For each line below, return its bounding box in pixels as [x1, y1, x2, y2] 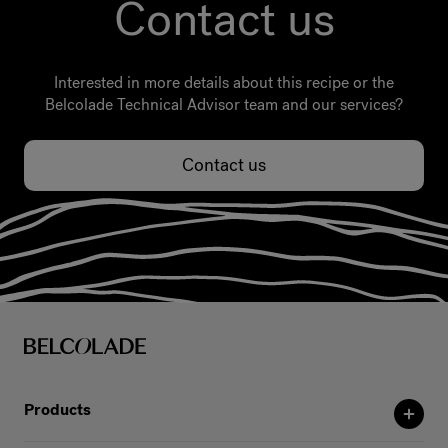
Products [24, 398, 91, 420]
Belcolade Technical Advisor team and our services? [45, 93, 403, 115]
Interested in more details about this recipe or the [54, 71, 394, 93]
